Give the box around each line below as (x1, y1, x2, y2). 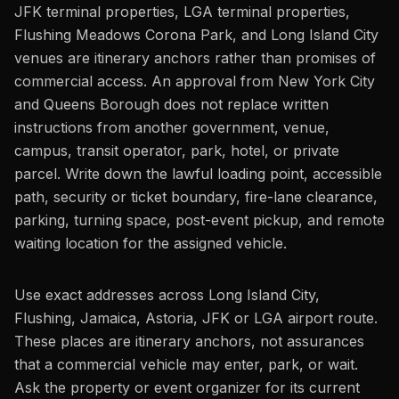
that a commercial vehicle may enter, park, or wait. (14, 355, 358, 373)
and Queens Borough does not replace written (14, 95, 329, 113)
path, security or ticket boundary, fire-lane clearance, (14, 188, 378, 206)
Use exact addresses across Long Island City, (14, 286, 320, 304)
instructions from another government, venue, (14, 118, 330, 136)
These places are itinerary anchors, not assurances (14, 332, 364, 350)
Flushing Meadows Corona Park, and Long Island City (14, 26, 379, 44)
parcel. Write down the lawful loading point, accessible (14, 165, 382, 183)
